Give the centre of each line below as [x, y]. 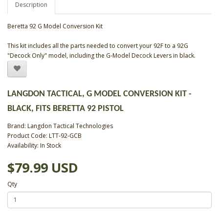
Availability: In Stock [34, 145]
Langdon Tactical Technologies [70, 126]
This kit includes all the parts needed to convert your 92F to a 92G [98, 45]
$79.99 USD [43, 167]
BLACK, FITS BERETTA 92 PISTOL [66, 109]
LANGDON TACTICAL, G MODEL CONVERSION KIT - [99, 94]
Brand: [17, 126]
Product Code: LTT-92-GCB [44, 135]
